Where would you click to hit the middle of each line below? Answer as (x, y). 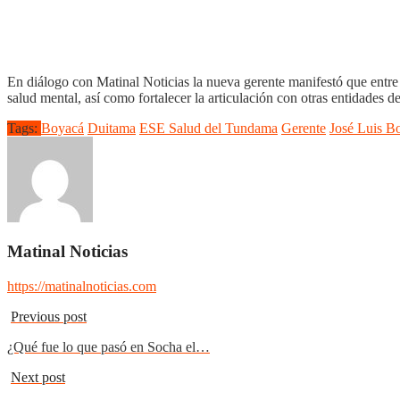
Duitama (112, 128)
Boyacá (62, 128)
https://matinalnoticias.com (82, 287)
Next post (38, 378)
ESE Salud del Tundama (208, 128)
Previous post (49, 317)
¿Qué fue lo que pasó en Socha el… (108, 347)
